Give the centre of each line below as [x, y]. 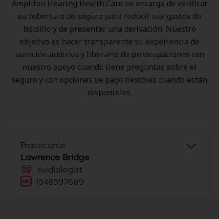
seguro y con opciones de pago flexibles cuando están [109, 80]
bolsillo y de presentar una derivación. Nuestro [109, 29]
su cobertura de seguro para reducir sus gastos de [109, 16]
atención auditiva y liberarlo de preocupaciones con [109, 54]
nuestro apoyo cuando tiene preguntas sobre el [109, 67]
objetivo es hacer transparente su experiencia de [109, 42]
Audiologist [60, 169]
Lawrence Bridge [55, 157]
